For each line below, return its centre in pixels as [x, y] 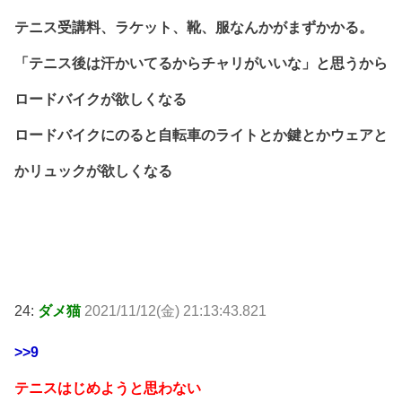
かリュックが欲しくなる [93, 170]
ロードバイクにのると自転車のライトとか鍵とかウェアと [201, 135]
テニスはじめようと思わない [108, 389]
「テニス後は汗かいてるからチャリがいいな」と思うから [201, 63]
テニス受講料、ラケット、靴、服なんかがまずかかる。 [194, 27]
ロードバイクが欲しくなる [100, 99]
